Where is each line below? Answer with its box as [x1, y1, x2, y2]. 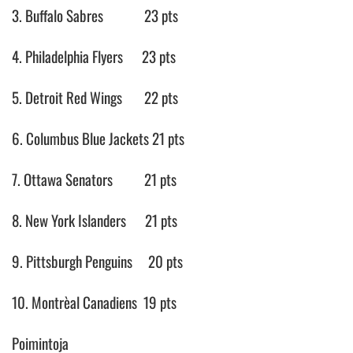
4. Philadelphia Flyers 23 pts [12, 44, 176, 67]
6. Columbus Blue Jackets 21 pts [12, 126, 184, 149]
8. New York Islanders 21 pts [12, 208, 177, 231]
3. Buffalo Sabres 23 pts [12, 3, 178, 26]
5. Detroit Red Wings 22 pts [12, 85, 178, 108]
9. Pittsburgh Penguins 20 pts [12, 249, 183, 272]
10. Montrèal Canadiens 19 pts [12, 290, 176, 313]
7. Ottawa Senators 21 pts [12, 167, 176, 190]
